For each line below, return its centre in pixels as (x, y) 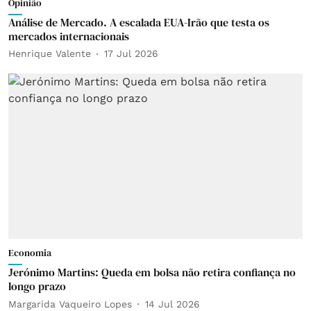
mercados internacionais (69, 36)
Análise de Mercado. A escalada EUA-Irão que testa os (139, 22)
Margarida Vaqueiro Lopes (70, 304)
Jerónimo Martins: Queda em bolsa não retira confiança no (152, 272)
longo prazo (37, 286)
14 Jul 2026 (173, 304)
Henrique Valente (50, 53)
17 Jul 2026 (131, 53)
